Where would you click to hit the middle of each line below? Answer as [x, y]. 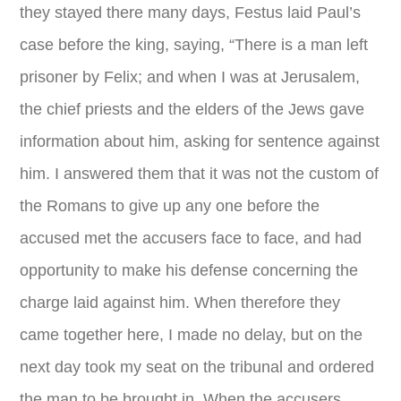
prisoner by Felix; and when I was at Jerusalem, [190, 77]
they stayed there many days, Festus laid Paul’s [191, 13]
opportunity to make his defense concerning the [189, 270]
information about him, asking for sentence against [200, 141]
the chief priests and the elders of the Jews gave [192, 109]
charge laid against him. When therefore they [180, 303]
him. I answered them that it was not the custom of [200, 174]
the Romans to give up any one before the [170, 206]
